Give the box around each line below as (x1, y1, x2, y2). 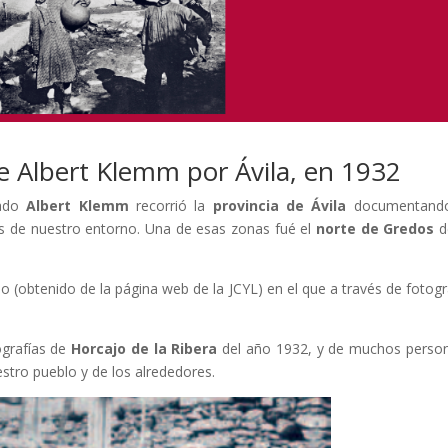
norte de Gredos (315, 218, 435, 238)
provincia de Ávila (212, 195, 347, 215)
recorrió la (128, 195, 213, 215)
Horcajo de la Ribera (71, 338, 218, 358)
